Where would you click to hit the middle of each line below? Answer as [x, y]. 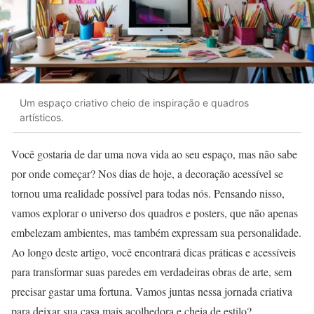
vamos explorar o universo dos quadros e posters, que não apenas [155, 212]
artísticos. [42, 118]
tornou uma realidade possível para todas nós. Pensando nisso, [148, 193]
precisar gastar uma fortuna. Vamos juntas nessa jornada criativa [152, 291]
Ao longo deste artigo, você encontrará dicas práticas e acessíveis [153, 252]
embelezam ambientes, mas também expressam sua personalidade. [156, 232]
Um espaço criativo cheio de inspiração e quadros [134, 103]
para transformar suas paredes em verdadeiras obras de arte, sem [151, 271]
